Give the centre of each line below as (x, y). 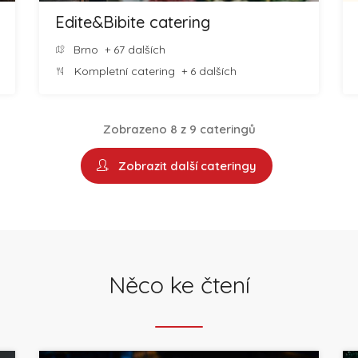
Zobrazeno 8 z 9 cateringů (179, 129)
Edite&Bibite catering (133, 22)
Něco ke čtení (179, 284)
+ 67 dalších (132, 50)
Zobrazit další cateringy (184, 166)
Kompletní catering (125, 71)
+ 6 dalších (206, 71)
